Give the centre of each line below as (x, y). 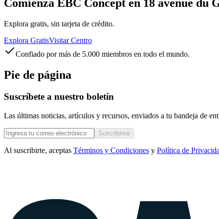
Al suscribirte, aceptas (38, 150)
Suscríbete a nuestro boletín (59, 96)
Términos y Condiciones (111, 150)
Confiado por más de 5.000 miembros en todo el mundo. (103, 54)
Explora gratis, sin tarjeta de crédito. (59, 24)
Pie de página (38, 75)
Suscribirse (114, 133)
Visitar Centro (70, 40)
